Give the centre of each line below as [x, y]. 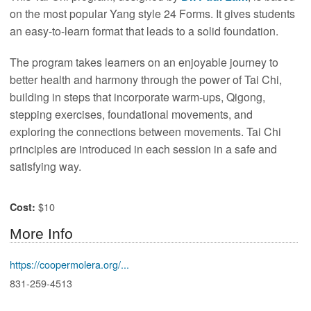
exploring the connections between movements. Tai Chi [146, 131]
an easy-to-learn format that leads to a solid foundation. [144, 31]
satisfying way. [46, 166]
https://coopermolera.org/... [70, 264]
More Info [42, 234]
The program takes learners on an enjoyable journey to [144, 62]
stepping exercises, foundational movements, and [132, 114]
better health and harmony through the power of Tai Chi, [146, 79]
